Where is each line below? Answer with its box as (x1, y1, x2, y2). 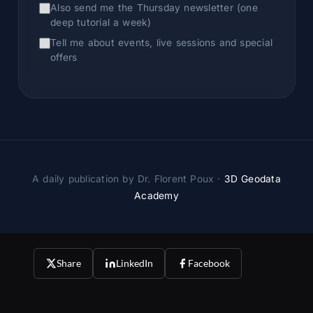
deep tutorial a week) (50, 17, 152, 29)
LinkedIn (116, 257, 153, 270)
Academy (134, 189, 179, 201)
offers (50, 51, 78, 63)
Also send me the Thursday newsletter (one (50, 2, 258, 14)
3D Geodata (224, 173, 281, 184)
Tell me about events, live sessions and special (50, 36, 273, 48)
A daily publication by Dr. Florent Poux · (32, 173, 224, 184)
